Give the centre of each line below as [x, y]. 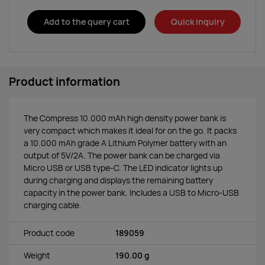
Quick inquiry [198, 22]
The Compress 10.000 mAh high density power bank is [125, 118]
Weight [37, 256]
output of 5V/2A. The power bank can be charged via [122, 155]
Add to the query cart [86, 22]
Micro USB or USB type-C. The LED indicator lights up [123, 168]
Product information [64, 82]
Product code [49, 233]
